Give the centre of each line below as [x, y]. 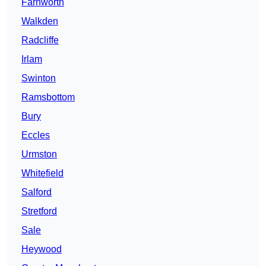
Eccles [36, 135]
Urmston [39, 154]
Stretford [39, 211]
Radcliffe [40, 40]
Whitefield [42, 173]
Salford [37, 192]
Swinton [39, 78]
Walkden [40, 21]
